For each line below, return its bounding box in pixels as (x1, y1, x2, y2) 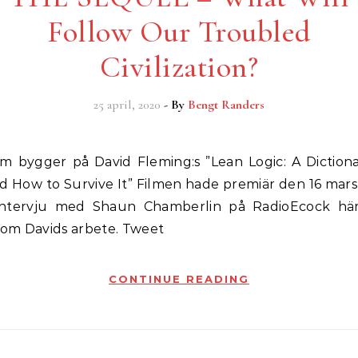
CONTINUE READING (109, 272, 249, 285)
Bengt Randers (188, 97, 265, 113)
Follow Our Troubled (47, 14, 311, 50)
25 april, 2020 (93, 97, 161, 113)
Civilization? (99, 49, 259, 86)
